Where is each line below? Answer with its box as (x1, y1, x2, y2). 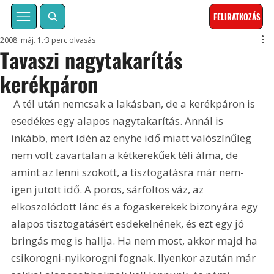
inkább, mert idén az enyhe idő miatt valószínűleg (11, 131, 254, 146)
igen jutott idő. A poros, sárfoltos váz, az (11, 182, 207, 197)
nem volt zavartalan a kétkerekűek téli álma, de (11, 148, 241, 163)
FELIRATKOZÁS (213, 10, 261, 23)
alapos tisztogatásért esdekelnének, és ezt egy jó (11, 217, 247, 231)
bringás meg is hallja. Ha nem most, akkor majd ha (11, 234, 261, 248)
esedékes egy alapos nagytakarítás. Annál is (11, 114, 226, 128)
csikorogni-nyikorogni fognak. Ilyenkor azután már (11, 251, 259, 265)
